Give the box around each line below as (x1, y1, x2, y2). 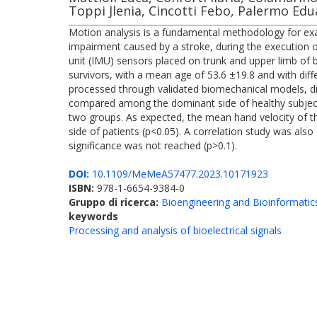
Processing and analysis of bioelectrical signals (69, 224, 282, 237)
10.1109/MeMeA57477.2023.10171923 (89, 167, 268, 180)
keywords (69, 209, 118, 223)
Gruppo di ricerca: (69, 195, 161, 209)
